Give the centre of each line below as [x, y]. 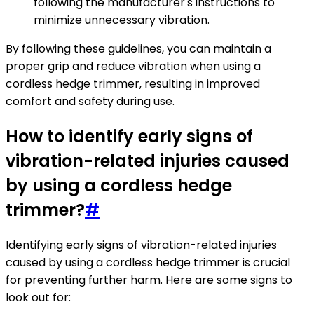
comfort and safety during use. [90, 102]
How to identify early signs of [129, 136]
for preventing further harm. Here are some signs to [149, 280]
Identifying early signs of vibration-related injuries [141, 245]
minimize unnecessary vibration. [122, 20]
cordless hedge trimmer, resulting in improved [133, 84]
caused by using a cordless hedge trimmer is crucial [148, 262]
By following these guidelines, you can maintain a [138, 49]
